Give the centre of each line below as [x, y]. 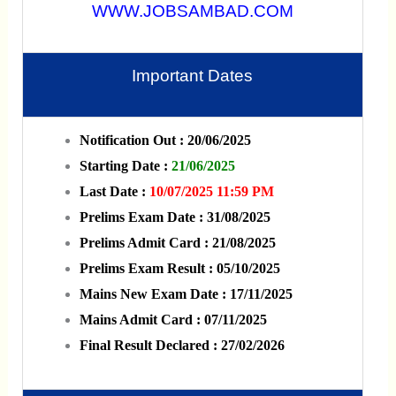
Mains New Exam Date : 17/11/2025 [186, 293]
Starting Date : [125, 165]
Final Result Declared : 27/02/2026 [182, 345]
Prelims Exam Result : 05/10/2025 [179, 268]
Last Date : [114, 191]
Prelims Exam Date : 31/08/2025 [175, 217]
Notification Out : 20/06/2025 [165, 140]
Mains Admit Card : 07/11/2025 [173, 319]
